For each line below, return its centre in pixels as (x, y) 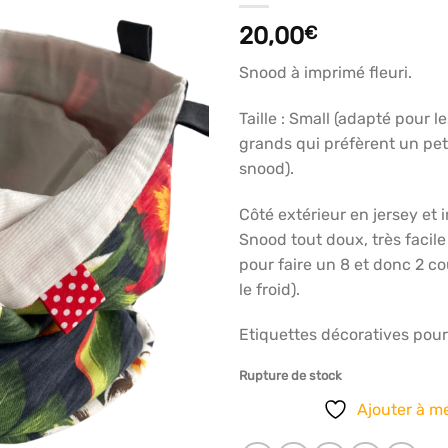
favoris (169, 31)
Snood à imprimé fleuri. (325, 73)
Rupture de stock (290, 376)
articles (169, 13)
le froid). (269, 289)
